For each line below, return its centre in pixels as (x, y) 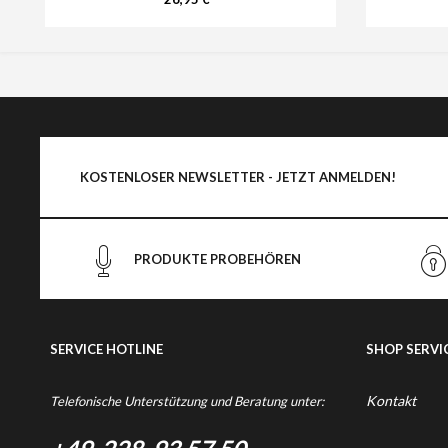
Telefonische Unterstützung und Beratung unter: (187, 401)
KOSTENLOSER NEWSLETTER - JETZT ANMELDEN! (238, 177)
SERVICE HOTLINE (106, 349)
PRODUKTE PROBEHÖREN (217, 259)
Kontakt (391, 400)
